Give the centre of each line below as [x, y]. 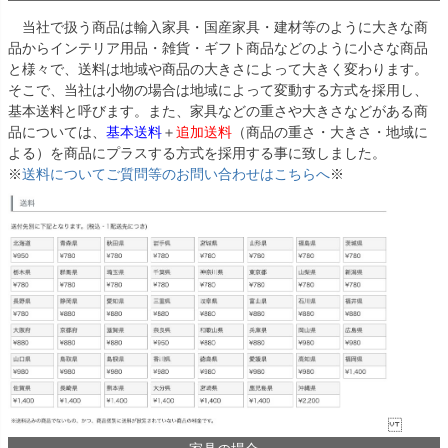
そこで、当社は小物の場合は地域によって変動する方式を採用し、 [218, 90]
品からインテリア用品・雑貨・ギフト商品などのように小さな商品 [218, 48]
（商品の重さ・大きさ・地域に [330, 132]
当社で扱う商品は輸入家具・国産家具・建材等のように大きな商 [218, 27]
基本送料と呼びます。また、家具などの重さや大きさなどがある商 [218, 111]
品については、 [57, 132]
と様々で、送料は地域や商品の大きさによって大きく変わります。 [218, 69]
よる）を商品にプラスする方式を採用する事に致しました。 [197, 153]
